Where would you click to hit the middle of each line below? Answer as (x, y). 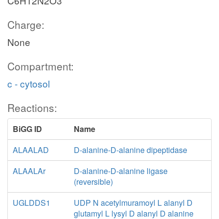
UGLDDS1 (32, 203)
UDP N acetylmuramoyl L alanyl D (133, 203)
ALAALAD (31, 150)
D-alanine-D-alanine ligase (120, 171)
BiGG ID (27, 129)
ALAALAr (29, 171)
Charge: (26, 24)
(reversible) (93, 182)
